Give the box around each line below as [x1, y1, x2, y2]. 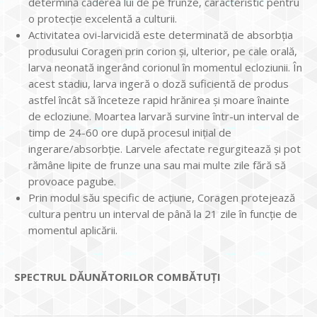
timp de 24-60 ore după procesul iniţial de [28, 125, 231, 139]
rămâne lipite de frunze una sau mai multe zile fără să [28, 157, 286, 172]
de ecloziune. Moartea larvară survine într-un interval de [28, 108, 299, 123]
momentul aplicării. [28, 222, 117, 237]
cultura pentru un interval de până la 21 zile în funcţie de [28, 206, 297, 221]
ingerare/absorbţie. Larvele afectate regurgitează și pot [28, 141, 301, 156]
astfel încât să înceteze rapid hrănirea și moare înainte [28, 92, 289, 107]
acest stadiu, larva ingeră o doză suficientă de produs [28, 76, 289, 91]
